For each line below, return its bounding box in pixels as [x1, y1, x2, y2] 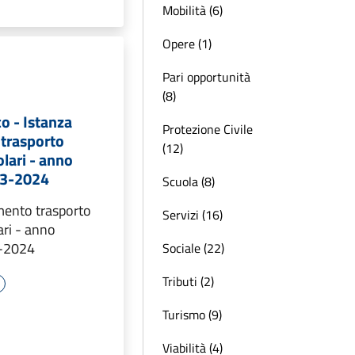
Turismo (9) [162, 305, 222, 324]
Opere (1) [162, 34, 212, 53]
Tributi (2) [162, 272, 214, 291]
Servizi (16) [162, 205, 223, 224]
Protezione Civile [162, 120, 253, 139]
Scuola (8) [162, 172, 215, 191]
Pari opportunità [162, 67, 250, 86]
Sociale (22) [162, 239, 224, 258]
